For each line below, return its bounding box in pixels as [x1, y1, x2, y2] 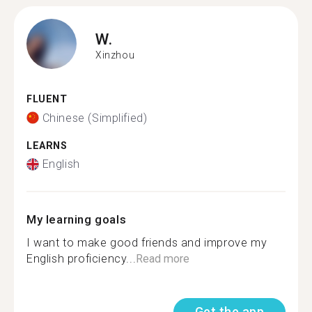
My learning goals [26, 212, 127, 226]
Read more [136, 252, 190, 265]
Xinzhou [95, 49, 135, 61]
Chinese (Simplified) [42, 111, 148, 125]
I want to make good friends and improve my [26, 236, 267, 249]
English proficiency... [26, 252, 136, 265]
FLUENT [26, 93, 68, 105]
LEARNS [26, 139, 68, 152]
